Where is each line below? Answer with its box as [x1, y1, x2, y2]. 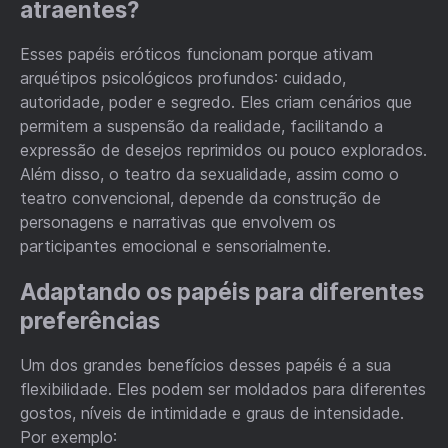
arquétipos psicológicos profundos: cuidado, [20, 68, 346, 89]
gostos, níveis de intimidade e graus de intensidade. [20, 403, 404, 424]
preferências [20, 306, 160, 334]
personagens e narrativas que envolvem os [20, 212, 336, 233]
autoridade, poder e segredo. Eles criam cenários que [20, 92, 412, 113]
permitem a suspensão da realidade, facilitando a [20, 116, 383, 137]
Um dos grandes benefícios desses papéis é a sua [20, 355, 391, 376]
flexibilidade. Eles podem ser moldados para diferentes [20, 379, 426, 400]
